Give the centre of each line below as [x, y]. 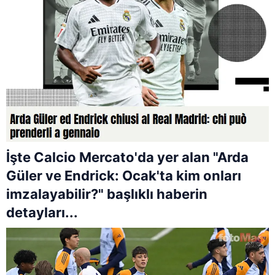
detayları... [42, 213]
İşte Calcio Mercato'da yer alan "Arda [127, 157]
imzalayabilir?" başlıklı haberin [107, 194]
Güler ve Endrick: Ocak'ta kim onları [124, 176]
